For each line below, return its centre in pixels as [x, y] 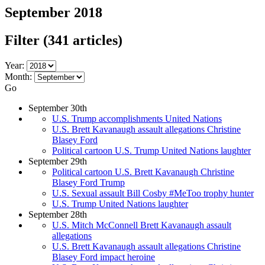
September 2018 [54, 13]
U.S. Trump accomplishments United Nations [137, 119]
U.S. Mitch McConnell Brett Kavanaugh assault [142, 225]
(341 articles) [83, 41]
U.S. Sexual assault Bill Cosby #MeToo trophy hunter [153, 193]
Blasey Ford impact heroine [104, 257]
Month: [18, 77]
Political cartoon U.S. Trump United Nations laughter [151, 151]
